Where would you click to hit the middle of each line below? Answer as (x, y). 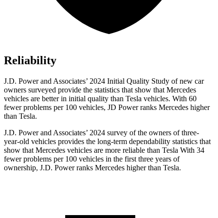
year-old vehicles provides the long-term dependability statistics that (107, 142)
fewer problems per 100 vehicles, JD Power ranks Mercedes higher (107, 108)
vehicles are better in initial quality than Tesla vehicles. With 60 (100, 99)
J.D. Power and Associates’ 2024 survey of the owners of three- (101, 133)
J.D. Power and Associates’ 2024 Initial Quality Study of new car (104, 81)
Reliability (30, 61)
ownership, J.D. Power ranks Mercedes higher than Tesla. (92, 168)
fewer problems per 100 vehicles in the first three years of (92, 159)
